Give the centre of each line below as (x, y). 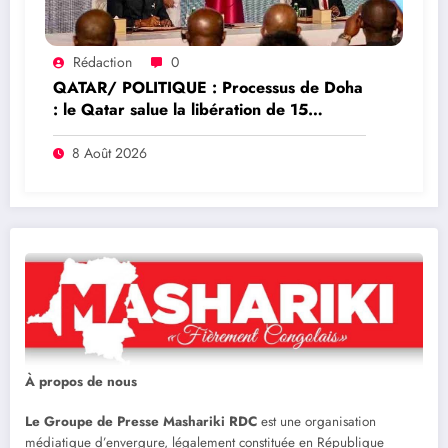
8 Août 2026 (109, 152)
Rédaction (102, 61)
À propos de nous (81, 382)
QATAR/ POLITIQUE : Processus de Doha (208, 87)
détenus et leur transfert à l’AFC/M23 (194, 131)
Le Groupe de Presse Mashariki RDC (141, 422)
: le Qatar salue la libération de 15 (180, 109)
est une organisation (316, 422)
